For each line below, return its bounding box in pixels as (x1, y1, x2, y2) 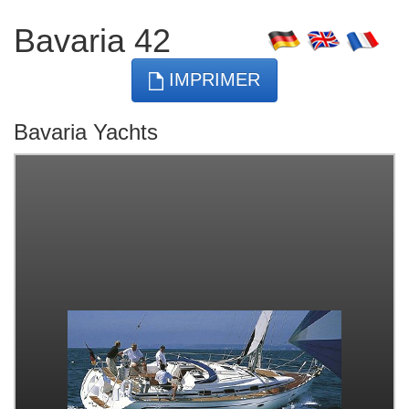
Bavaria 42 (14, 22, 171, 59)
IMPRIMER (163, 69, 260, 89)
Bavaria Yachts (14, 119, 158, 144)
